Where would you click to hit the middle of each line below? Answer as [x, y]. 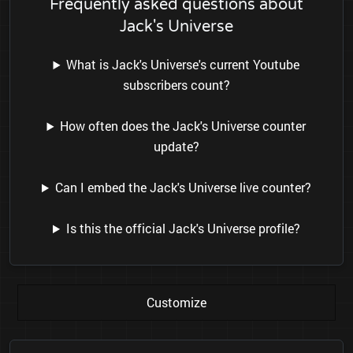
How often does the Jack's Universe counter [183, 126]
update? [176, 147]
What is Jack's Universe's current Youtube [183, 65]
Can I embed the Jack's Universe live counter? [183, 188]
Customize [176, 303]
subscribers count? [176, 85]
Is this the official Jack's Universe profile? [183, 229]
